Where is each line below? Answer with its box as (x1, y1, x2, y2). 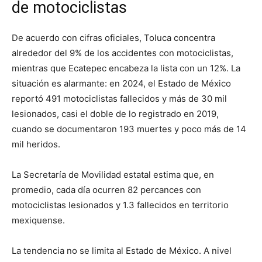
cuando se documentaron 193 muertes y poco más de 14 (12, 123, 246, 135)
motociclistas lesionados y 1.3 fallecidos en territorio (12, 199, 229, 211)
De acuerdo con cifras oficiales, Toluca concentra (12, 32, 215, 44)
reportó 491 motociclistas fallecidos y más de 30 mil (12, 93, 227, 105)
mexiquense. (12, 215, 65, 226)
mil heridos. (12, 139, 60, 150)
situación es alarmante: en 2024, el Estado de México (12, 78, 231, 89)
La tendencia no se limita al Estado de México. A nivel (12, 245, 232, 257)
